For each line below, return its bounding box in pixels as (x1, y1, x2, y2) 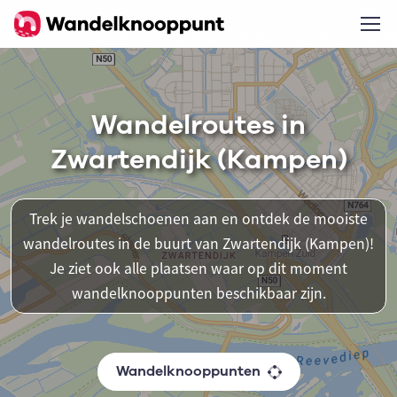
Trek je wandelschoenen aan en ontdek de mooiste (29, 209, 368, 229)
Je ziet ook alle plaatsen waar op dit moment (50, 259, 347, 278)
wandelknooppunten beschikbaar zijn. (71, 284, 326, 303)
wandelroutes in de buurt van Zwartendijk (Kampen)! (23, 234, 374, 253)
